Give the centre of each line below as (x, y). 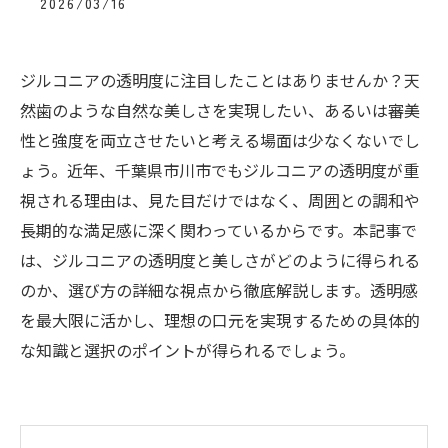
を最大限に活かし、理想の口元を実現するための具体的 (220, 320)
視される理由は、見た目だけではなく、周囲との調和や (220, 200)
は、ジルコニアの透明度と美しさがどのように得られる (220, 260)
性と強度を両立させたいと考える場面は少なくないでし (220, 140)
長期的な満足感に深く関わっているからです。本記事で (218, 230)
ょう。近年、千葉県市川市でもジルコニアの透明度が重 (219, 170)
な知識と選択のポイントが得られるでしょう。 (187, 350)
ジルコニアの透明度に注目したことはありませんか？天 (220, 80)
